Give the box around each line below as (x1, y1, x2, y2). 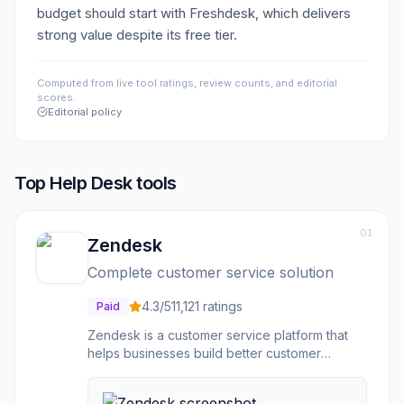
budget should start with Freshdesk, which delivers (37, 5, 351, 22)
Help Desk (50, 172, 133, 194)
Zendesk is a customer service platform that (87, 327, 348, 343)
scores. (37, 91, 76, 104)
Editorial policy (48, 106, 122, 118)
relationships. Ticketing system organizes (87, 363, 333, 379)
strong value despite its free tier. (37, 26, 237, 43)
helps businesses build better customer (87, 345, 321, 361)
